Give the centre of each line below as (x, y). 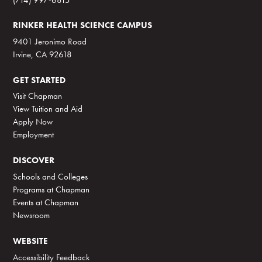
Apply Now (33, 122)
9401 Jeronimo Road (50, 41)
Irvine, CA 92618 (43, 54)
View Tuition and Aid (48, 109)
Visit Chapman (38, 96)
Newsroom (32, 215)
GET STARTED (39, 80)
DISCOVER (34, 160)
